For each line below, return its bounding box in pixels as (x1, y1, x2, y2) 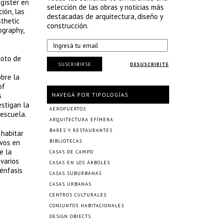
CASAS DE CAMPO (49, 149, 93, 155)
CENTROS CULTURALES (49, 192, 107, 198)
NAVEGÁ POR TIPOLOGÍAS (52, 91, 129, 98)
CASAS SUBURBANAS (49, 170, 102, 176)
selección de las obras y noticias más (47, 2, 164, 12)
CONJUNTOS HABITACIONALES (49, 202, 124, 209)
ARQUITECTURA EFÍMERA (49, 116, 113, 123)
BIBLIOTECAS (49, 138, 82, 144)
